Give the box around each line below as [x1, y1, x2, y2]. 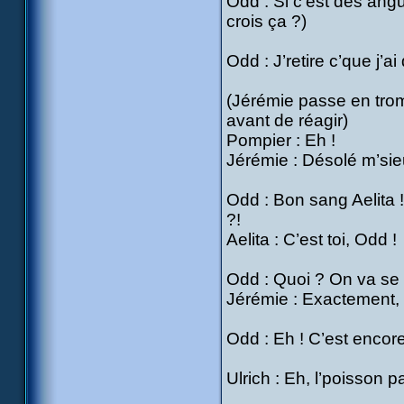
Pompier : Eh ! [226, 131, 335, 150]
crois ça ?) [226, 12, 307, 31]
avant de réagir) [226, 111, 348, 130]
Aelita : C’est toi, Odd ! [226, 230, 397, 249]
